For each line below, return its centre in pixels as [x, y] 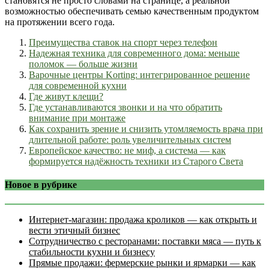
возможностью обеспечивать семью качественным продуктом [132, 11]
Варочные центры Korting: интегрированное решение [139, 75]
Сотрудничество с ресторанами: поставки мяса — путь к [145, 241]
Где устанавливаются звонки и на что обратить [125, 107]
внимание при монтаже [77, 118]
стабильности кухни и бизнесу [92, 252]
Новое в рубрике [41, 185]
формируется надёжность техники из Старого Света [136, 162]
